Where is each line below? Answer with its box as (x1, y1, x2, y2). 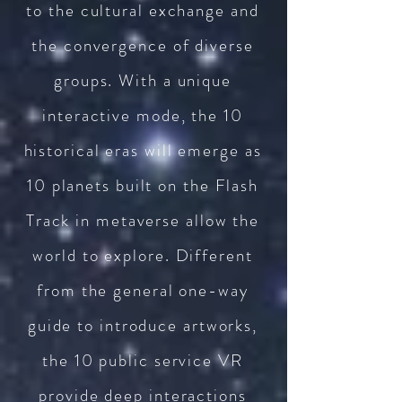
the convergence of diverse (31, 33, 254, 57)
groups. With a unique (54, 68, 232, 92)
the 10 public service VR (42, 348, 243, 372)
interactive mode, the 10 (42, 103, 243, 127)
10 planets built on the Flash (26, 173, 259, 197)
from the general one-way (37, 278, 249, 302)
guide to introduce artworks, (27, 313, 258, 337)
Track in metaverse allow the (25, 208, 260, 232)
